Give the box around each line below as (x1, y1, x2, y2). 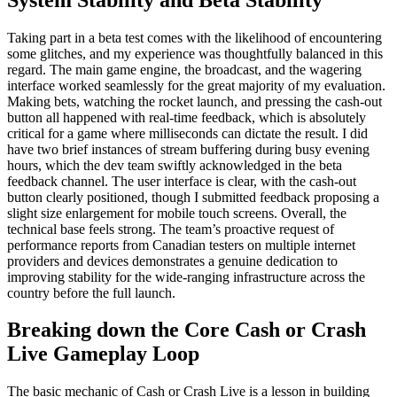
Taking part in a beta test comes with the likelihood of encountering (7, 29, 382, 45)
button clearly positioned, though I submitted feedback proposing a (7, 189, 379, 205)
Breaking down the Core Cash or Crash (7, 318, 366, 342)
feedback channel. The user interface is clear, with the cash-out (7, 173, 356, 189)
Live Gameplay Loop (7, 342, 199, 366)
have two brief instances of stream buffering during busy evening (7, 141, 370, 157)
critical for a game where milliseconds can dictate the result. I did (7, 125, 368, 141)
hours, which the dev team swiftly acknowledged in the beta (7, 157, 342, 173)
